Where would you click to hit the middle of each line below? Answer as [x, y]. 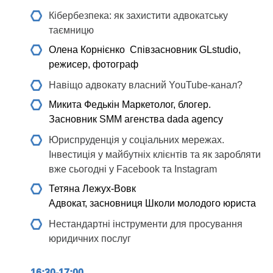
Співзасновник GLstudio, [183, 50]
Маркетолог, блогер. [165, 105]
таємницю [71, 30]
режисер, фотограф [94, 64]
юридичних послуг [90, 239]
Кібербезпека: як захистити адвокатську [138, 16]
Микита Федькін [84, 105]
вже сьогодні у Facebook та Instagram [133, 169]
